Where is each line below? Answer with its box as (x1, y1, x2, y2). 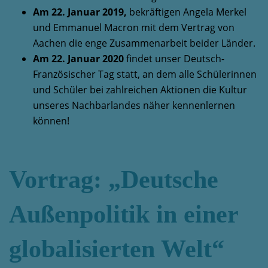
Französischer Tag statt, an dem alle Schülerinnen (33, 68, 257, 81)
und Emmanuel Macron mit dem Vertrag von (33, 21, 234, 34)
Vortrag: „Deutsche (9, 166, 218, 193)
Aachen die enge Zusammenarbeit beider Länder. (33, 36, 255, 50)
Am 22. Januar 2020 (33, 52, 126, 65)
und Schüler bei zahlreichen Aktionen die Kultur (33, 83, 247, 96)
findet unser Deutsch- (126, 52, 224, 65)
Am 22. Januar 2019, (33, 5, 127, 19)
